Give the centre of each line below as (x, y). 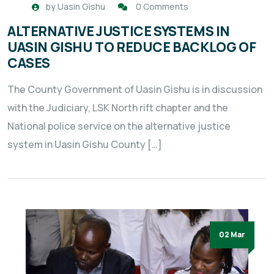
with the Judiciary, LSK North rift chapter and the (118, 108)
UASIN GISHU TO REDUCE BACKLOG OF (132, 47)
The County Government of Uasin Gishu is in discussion (135, 90)
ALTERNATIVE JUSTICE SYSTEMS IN (119, 31)
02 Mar (232, 235)
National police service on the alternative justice (119, 126)
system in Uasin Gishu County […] (85, 145)
